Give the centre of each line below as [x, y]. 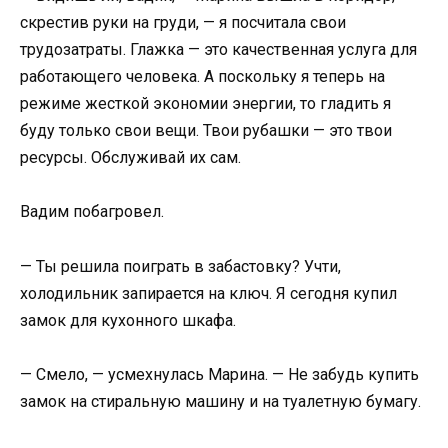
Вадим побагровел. [92, 212]
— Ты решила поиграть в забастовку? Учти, [180, 266]
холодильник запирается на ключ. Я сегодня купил [208, 293]
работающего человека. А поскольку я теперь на [202, 77]
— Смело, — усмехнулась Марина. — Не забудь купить [219, 374]
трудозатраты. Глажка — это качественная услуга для [218, 50]
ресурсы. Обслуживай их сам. [130, 158]
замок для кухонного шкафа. [128, 320]
